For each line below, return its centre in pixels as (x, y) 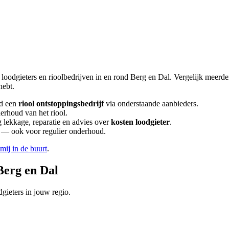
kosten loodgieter (140, 122)
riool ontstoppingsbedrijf (61, 103)
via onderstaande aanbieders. (151, 103)
